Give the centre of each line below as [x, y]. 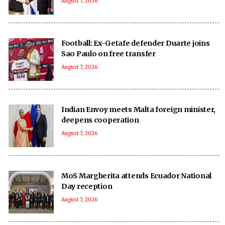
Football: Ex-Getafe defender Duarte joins [136, 43]
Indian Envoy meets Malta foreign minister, [139, 109]
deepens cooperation [100, 120]
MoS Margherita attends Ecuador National [137, 176]
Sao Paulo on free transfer [108, 53]
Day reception [87, 186]
